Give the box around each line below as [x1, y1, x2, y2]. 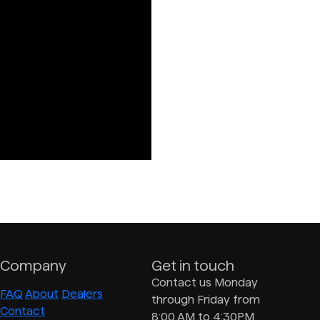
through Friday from [151, 293, 260, 306]
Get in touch [151, 257, 234, 274]
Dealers [61, 287, 103, 300]
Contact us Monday [151, 276, 258, 289]
